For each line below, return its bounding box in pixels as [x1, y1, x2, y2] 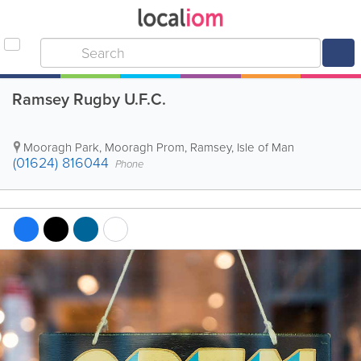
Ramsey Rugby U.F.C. [12, 87, 166, 111]
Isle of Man [237, 139, 294, 156]
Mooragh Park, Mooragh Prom [23, 139, 185, 156]
